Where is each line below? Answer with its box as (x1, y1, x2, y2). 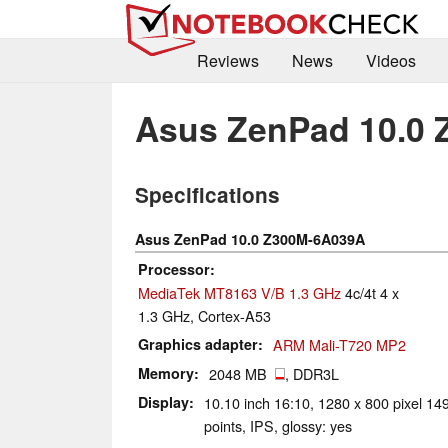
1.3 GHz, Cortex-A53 (138, 305, 271, 327)
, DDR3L (285, 363, 339, 385)
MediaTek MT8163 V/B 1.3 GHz (138, 282, 341, 304)
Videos (365, 49, 416, 73)
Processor (138, 259, 210, 280)
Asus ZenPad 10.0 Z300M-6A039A (135, 229, 365, 250)
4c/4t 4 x (341, 282, 399, 304)
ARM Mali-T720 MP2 (273, 334, 406, 356)
